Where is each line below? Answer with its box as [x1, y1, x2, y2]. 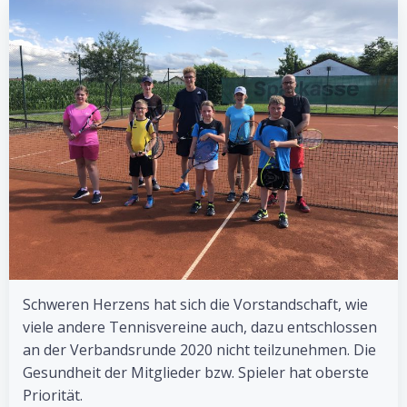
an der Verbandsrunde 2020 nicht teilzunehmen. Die [23, 340, 376, 360]
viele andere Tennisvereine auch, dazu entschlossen [23, 317, 377, 337]
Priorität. [23, 385, 83, 405]
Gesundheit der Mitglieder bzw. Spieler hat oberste [23, 362, 369, 382]
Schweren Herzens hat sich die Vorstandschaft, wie [23, 294, 368, 314]
